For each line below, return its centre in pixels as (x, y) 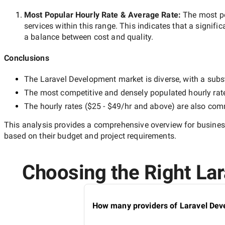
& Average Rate (148, 15)
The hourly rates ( (56, 106)
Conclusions (27, 58)
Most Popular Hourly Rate (71, 15)
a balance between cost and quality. (89, 37)
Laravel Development (78, 79)
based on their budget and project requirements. (90, 136)
